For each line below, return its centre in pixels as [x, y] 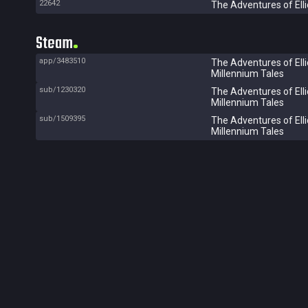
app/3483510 [62, 61]
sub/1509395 [62, 119]
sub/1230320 [62, 90]
